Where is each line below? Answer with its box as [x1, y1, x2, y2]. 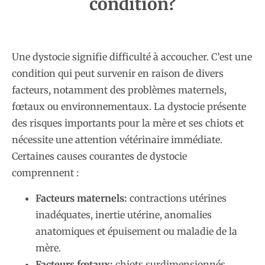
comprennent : [12, 167, 79, 179]
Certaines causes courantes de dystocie [12, 150, 187, 163]
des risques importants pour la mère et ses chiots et [12, 117, 244, 130]
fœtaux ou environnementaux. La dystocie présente [12, 101, 246, 113]
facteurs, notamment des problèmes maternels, [12, 84, 227, 96]
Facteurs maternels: [35, 192, 127, 204]
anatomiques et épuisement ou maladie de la [35, 225, 237, 237]
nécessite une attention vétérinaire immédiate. [12, 134, 222, 146]
